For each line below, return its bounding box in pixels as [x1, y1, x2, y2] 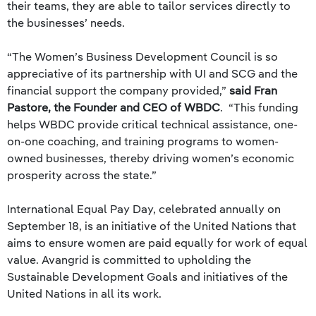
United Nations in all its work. [7, 286, 162, 300]
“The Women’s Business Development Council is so [7, 49, 278, 63]
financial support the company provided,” [7, 83, 229, 97]
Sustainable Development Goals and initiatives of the [7, 269, 288, 284]
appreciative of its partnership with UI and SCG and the [7, 66, 298, 80]
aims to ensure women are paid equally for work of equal [7, 236, 308, 250]
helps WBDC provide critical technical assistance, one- [7, 117, 298, 131]
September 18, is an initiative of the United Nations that [7, 219, 296, 233]
